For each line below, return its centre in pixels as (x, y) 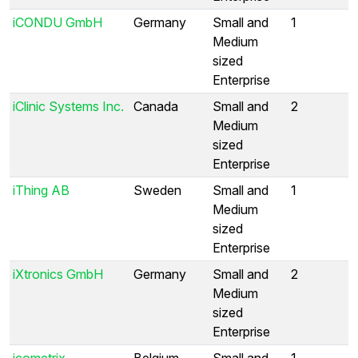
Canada (156, 106)
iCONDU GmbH (58, 22)
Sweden (157, 190)
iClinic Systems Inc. (68, 106)
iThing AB (41, 190)
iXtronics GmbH (58, 274)
